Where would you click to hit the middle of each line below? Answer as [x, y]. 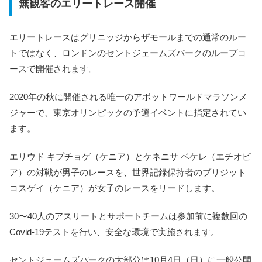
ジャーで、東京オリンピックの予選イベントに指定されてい [128, 113]
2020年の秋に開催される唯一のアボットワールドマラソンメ [128, 97]
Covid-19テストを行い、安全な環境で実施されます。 [114, 232]
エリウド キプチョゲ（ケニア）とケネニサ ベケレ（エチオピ [130, 157]
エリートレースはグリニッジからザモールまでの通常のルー [128, 37]
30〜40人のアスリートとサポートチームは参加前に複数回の [128, 216]
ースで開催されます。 [53, 69]
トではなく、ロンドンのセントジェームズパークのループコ [128, 53]
